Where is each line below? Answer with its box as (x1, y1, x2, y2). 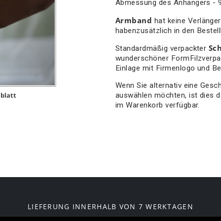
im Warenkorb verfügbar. (115, 100, 200, 110)
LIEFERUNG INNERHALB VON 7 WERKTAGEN (28, 201, 193, 211)
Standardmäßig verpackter (115, 43, 209, 53)
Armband (115, 15, 154, 25)
